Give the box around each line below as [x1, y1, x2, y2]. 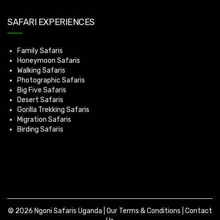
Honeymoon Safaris [17, 56, 80, 65]
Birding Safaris [17, 125, 63, 134]
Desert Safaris [17, 96, 63, 104]
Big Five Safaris [17, 86, 66, 94]
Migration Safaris [17, 115, 71, 124]
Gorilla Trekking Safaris [17, 106, 89, 114]
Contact [185, 207, 212, 215]
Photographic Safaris [17, 76, 85, 84]
